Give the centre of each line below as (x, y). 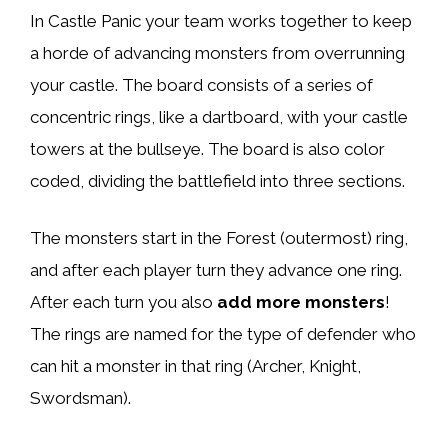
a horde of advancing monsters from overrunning (217, 52)
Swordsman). (80, 398)
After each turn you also (123, 302)
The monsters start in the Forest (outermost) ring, (219, 238)
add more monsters (301, 302)
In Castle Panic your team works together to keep (221, 20)
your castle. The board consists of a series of (201, 84)
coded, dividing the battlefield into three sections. (217, 180)
